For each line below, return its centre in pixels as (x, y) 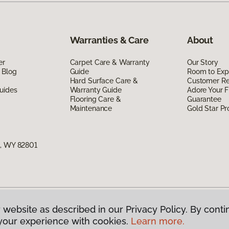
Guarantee (204, 99)
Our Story (202, 62)
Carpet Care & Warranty (110, 62)
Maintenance (91, 108)
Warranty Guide (96, 90)
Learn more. (158, 221)
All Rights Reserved (67, 214)
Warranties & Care (109, 40)
